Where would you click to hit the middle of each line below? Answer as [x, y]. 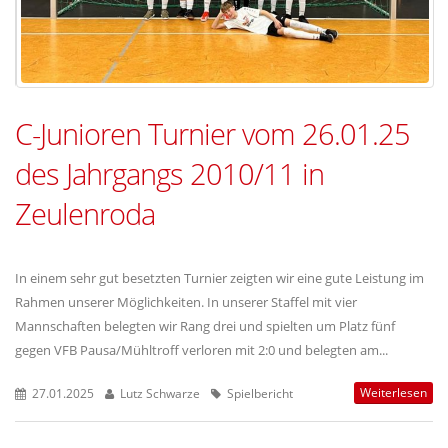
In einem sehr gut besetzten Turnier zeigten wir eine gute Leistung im [219, 278]
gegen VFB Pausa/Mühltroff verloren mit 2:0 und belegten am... [201, 350]
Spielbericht [258, 393]
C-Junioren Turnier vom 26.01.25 [212, 134]
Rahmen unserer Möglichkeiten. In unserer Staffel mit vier [186, 302]
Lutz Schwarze [158, 393]
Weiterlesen [393, 393]
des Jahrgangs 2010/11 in [169, 174]
